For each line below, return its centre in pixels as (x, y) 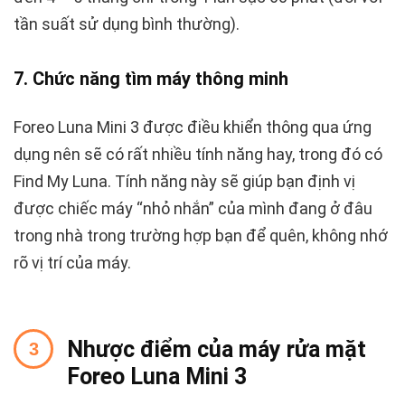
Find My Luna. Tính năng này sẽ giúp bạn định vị (184, 182)
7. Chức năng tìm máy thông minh (151, 79)
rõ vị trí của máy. (72, 263)
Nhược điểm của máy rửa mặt (217, 350)
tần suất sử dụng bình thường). (127, 24)
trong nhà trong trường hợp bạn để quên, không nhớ (201, 236)
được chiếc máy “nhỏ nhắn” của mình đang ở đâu (193, 209)
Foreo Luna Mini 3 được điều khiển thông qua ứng (193, 127)
